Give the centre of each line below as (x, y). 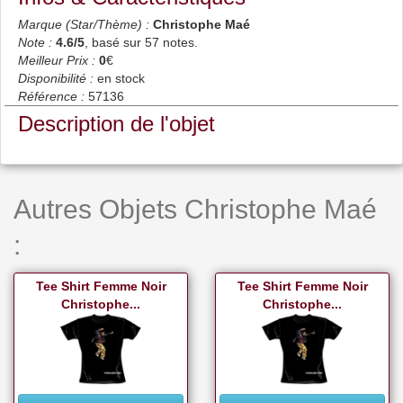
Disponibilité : (56, 78)
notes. (179, 42)
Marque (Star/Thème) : (84, 24)
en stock (121, 78)
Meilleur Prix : (57, 60)
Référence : (51, 96)
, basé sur (115, 42)
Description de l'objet (116, 124)
